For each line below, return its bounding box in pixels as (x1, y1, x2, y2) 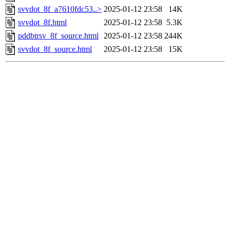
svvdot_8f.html (18, 18, 67, 27)
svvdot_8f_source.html (18, 45, 92, 54)
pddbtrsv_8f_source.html (18, 31, 99, 41)
